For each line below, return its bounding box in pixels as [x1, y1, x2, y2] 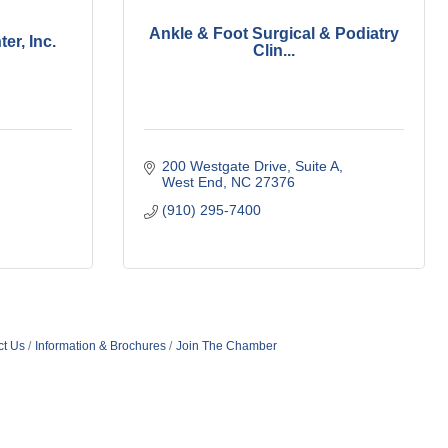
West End [161, 174, 223, 191]
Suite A [294, 158, 339, 175]
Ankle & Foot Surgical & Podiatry [149, 24, 399, 42]
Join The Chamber [175, 339, 277, 354]
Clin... [253, 41, 295, 59]
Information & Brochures [34, 339, 166, 354]
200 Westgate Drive [161, 158, 287, 175]
